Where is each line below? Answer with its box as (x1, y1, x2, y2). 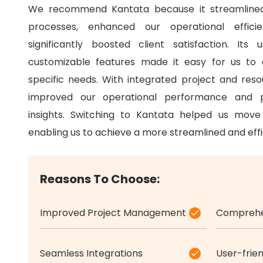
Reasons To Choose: (40, 171, 160, 188)
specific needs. (28, 73, 103, 87)
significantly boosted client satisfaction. (28, 38, 238, 52)
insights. (28, 108, 71, 122)
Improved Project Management (40, 206, 186, 220)
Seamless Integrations (40, 247, 143, 261)
